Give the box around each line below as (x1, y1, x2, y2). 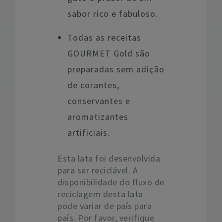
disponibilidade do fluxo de (57, 176, 165, 188)
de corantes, (67, 79, 119, 91)
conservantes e (67, 95, 130, 107)
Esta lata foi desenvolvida (57, 153, 160, 164)
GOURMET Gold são (67, 48, 150, 59)
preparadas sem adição (67, 63, 165, 75)
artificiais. (67, 127, 110, 138)
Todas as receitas (67, 32, 141, 43)
